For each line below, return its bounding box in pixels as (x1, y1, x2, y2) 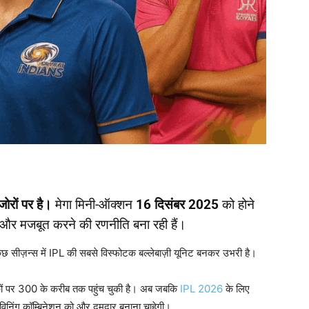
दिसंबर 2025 (154, 197, 219, 213)
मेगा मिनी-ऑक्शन (52, 197, 136, 213)
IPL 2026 (180, 282, 223, 296)
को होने (219, 197, 255, 213)
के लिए (223, 282, 250, 296)
